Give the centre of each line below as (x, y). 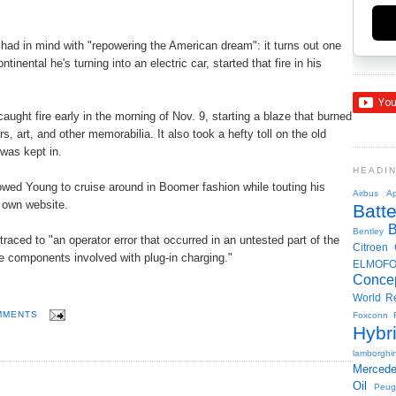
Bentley (368, 231)
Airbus (366, 193)
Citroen (370, 247)
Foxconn (370, 315)
